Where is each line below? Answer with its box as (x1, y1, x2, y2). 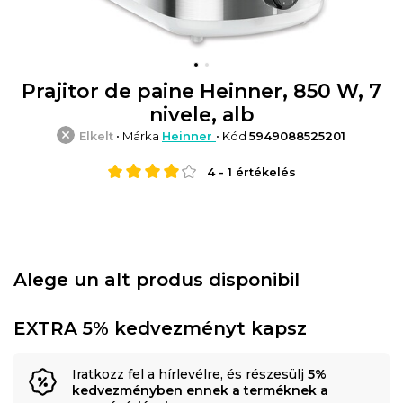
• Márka (113, 128, 162, 143)
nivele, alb (148, 102, 255, 127)
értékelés (231, 164, 296, 179)
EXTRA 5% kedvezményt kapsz (13, 317, 307, 339)
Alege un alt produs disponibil (13, 268, 300, 291)
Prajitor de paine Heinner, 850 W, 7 (22, 78, 381, 103)
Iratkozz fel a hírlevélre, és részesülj (72, 365, 308, 382)
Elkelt (79, 128, 113, 143)
